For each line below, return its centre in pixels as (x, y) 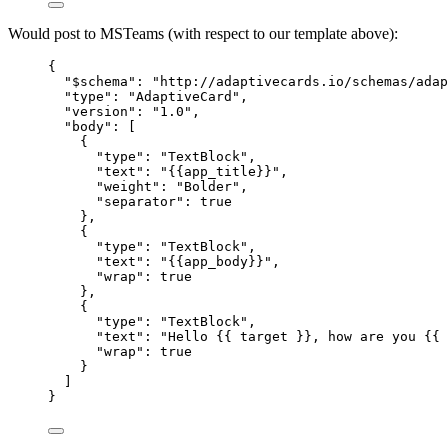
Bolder (208, 187)
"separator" (140, 202)
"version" (100, 112)
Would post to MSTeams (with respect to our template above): (203, 34)
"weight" (128, 187)
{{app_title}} (220, 172)
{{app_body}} (216, 262)
